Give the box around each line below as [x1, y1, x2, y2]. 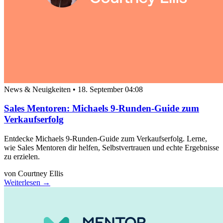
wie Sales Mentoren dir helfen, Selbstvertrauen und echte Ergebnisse [4, 143, 219, 152]
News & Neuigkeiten [4, 85, 73, 94]
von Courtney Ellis [4, 169, 63, 178]
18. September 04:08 [78, 85, 143, 94]
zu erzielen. [4, 152, 40, 161]
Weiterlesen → [4, 178, 50, 187]
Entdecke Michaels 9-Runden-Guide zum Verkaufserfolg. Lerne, [4, 134, 207, 143]
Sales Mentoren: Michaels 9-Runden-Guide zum [4, 103, 199, 114]
